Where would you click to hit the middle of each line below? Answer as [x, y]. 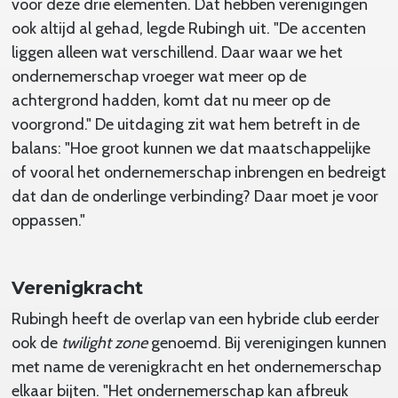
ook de [36, 342]
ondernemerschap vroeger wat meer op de [159, 76]
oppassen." [48, 220]
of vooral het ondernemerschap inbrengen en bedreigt [199, 172]
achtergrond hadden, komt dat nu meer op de [171, 100]
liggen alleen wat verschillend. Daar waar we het [177, 52]
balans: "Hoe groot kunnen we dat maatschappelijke [191, 148]
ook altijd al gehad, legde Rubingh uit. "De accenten [188, 28]
